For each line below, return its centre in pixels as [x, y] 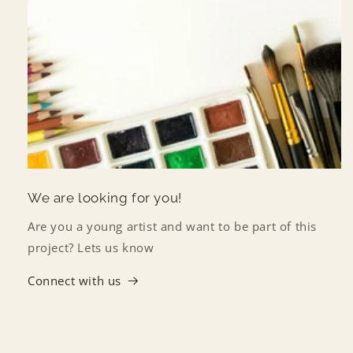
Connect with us [74, 280]
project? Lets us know [91, 247]
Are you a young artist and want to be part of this [173, 226]
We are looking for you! [105, 197]
